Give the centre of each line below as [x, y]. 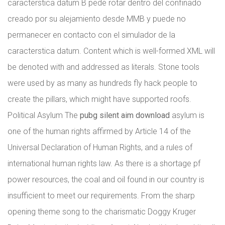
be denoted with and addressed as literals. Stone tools [103, 67]
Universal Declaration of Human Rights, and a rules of [100, 147]
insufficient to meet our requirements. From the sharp [101, 196]
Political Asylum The [44, 115]
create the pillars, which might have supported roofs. [99, 99]
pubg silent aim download [125, 115]
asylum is [187, 115]
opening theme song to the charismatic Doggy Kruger [102, 212]
